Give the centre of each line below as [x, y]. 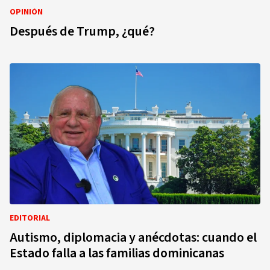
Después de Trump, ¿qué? [82, 31]
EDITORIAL [30, 218]
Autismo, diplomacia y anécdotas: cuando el [133, 237]
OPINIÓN [26, 12]
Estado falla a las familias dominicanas [117, 253]
